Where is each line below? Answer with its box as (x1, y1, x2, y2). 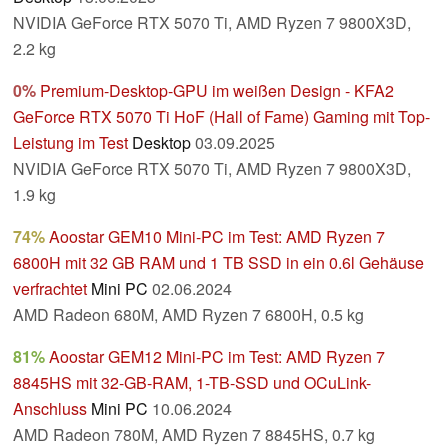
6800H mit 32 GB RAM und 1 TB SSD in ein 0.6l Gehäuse (13, 251, 424, 275)
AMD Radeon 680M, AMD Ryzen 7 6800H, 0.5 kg (13, 303, 364, 327)
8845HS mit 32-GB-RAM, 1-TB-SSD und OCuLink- (13, 371, 371, 395)
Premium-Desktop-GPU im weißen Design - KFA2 (40, 79, 394, 103)
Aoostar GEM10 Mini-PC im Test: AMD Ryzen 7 (49, 225, 385, 249)
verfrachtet (13, 277, 87, 301)
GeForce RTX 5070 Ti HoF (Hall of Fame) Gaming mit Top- (13, 105, 430, 129)
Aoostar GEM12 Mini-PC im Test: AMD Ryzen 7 (49, 345, 385, 369)
